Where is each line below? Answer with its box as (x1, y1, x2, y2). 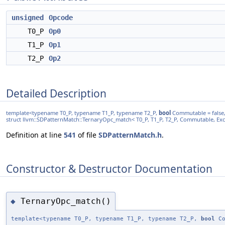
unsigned (12, 14, 44, 22)
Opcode (49, 14, 73, 22)
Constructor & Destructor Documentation (6, 161, 212, 176)
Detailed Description (6, 86, 106, 100)
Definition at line (6, 130, 64, 140)
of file (76, 130, 98, 140)
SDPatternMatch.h (98, 130, 162, 140)
